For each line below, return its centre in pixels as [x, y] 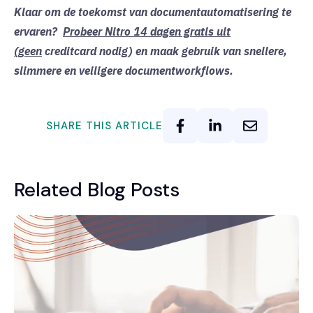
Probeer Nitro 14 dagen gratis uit [147, 32]
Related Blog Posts [97, 190]
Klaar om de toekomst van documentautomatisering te [153, 12]
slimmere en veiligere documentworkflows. [124, 71]
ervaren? [37, 32]
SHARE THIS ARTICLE [104, 125]
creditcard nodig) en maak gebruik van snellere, [166, 51]
